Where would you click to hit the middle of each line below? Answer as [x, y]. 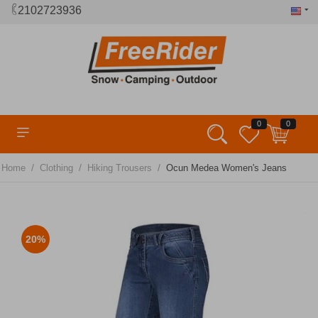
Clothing [56, 168]
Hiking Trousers [120, 168]
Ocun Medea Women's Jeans [226, 168]
